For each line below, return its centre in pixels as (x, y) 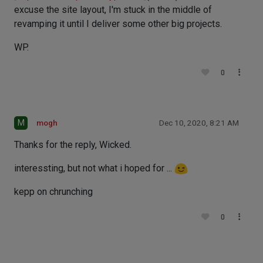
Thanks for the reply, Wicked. (73, 144)
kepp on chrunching (53, 192)
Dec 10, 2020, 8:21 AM (199, 123)
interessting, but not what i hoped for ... (94, 168)
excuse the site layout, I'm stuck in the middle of (113, 9)
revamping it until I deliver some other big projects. (118, 23)
